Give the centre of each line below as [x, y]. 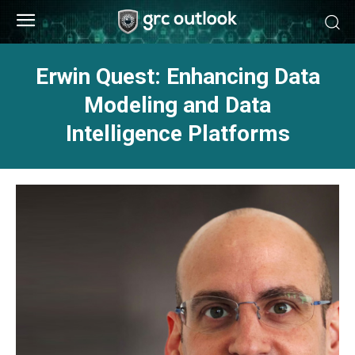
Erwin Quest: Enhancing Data [177, 76]
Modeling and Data [177, 105]
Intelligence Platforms [177, 134]
